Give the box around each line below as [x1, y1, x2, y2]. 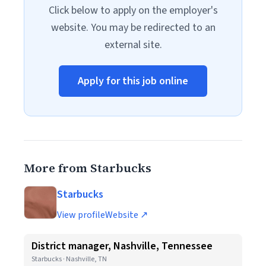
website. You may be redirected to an [50, 20, 216, 35]
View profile [57, 208, 105, 221]
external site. [104, 37, 162, 52]
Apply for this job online [78, 74, 188, 88]
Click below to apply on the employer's [48, 3, 218, 18]
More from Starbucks [24, 160, 151, 176]
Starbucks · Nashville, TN [31, 254, 107, 264]
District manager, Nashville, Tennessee [31, 239, 213, 254]
